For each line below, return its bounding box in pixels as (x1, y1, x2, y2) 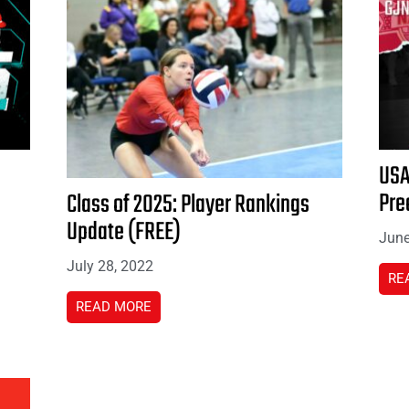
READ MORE (76, 298, 152, 315)
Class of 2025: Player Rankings (67, 184, 310, 225)
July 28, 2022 (67, 257, 154, 275)
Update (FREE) (67, 212, 182, 252)
